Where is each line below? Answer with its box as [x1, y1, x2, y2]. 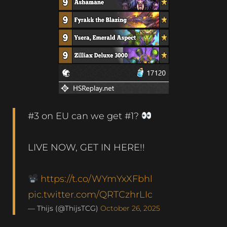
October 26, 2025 [100, 203, 160, 213]
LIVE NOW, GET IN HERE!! [28, 141, 145, 153]
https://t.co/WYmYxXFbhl [40, 173, 153, 184]
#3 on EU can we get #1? [28, 110, 141, 121]
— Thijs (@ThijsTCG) [28, 203, 100, 213]
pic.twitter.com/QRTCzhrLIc [28, 188, 153, 200]
